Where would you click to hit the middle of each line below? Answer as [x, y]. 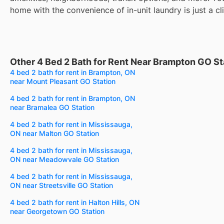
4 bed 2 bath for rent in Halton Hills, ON [75, 202]
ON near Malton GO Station [54, 133]
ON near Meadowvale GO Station [64, 159]
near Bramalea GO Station [52, 107]
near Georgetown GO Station [57, 211]
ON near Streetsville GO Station [61, 185]
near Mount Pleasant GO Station [63, 81]
